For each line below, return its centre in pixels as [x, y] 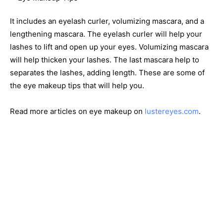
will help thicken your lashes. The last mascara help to [105, 60]
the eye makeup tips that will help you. [77, 85]
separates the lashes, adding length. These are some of [107, 73]
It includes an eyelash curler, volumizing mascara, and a [107, 21]
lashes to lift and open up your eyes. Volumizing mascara [109, 47]
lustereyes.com [172, 111]
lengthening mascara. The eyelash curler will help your [106, 34]
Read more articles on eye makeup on [77, 111]
